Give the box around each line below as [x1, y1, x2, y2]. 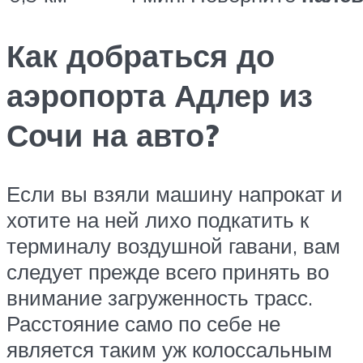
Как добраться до [6, 36, 275, 76]
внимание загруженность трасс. [6, 284, 313, 311]
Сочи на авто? [6, 115, 219, 156]
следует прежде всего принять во [6, 258, 329, 285]
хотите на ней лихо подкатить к [6, 207, 309, 233]
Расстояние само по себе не [6, 310, 280, 337]
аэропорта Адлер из [6, 75, 313, 116]
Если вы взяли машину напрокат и [6, 181, 343, 207]
